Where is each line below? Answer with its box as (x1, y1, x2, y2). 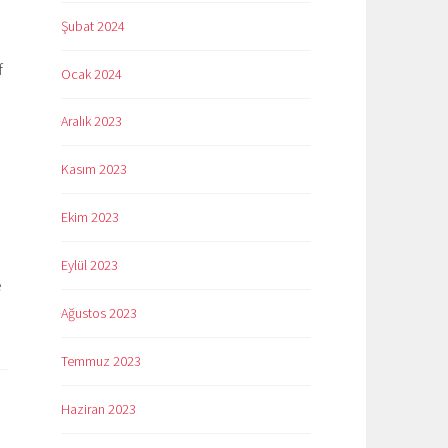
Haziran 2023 (61, 400, 136, 419)
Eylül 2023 (61, 256, 118, 275)
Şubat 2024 (61, 16, 125, 35)
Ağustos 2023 (61, 304, 137, 323)
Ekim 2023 (61, 208, 119, 227)
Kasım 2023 (61, 160, 127, 179)
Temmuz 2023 (61, 352, 141, 371)
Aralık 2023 (61, 112, 122, 131)
